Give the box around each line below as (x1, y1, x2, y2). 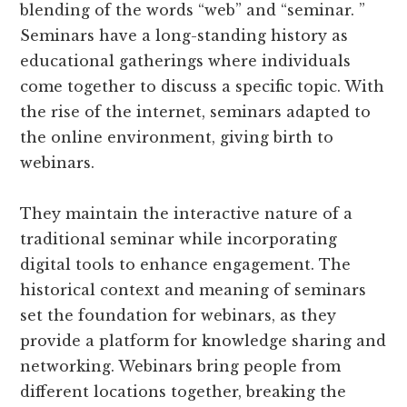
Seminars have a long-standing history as (20, 25, 349, 45)
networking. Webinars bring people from (20, 356, 342, 375)
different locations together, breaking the (20, 382, 347, 401)
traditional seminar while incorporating (20, 229, 338, 248)
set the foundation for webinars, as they (20, 305, 337, 324)
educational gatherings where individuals (20, 51, 352, 70)
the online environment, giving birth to (20, 127, 334, 146)
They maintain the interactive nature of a (20, 203, 353, 223)
